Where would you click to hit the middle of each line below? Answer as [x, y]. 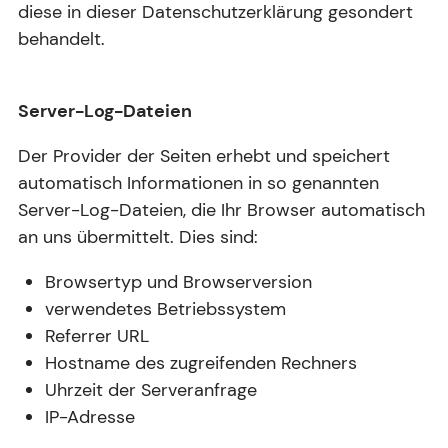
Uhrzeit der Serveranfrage [151, 390]
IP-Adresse [90, 417]
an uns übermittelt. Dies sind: [138, 237]
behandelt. [61, 39]
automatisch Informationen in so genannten [198, 183]
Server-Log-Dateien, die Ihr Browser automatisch [221, 210]
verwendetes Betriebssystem [165, 309]
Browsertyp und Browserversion [178, 282]
